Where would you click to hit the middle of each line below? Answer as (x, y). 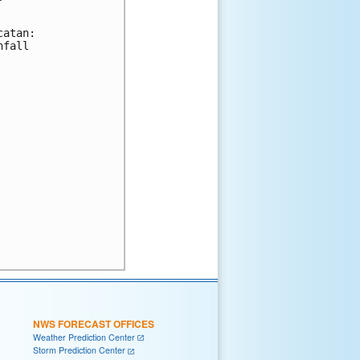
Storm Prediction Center (79, 350)
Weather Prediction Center (84, 337)
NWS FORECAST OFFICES (94, 323)
